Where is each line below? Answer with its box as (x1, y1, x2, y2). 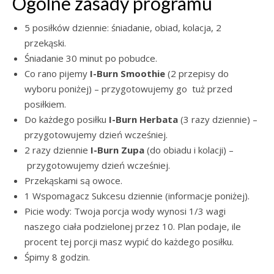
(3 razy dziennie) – (178, 113, 257, 125)
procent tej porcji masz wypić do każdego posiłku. (24, 235, 234, 248)
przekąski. (24, 37, 66, 49)
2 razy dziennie (24, 144, 91, 156)
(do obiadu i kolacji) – (144, 144, 234, 156)
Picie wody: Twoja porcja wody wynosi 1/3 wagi (24, 205, 226, 217)
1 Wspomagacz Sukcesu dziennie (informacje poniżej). (24, 190, 250, 202)
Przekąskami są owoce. (24, 174, 122, 187)
